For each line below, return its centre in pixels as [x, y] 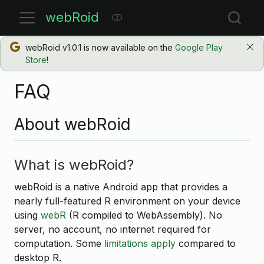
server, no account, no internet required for [113, 229]
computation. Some [59, 243]
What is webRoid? [74, 165]
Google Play [199, 47]
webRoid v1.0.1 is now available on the [100, 47]
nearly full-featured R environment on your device [127, 201]
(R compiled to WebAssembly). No [144, 215]
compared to [206, 243]
